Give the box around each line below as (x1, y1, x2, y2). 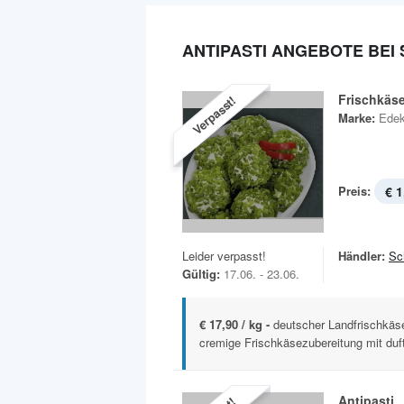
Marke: (338, 109, 375, 126)
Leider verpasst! (182, 247, 266, 264)
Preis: (338, 182, 371, 199)
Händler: (338, 247, 385, 264)
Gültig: (182, 265, 220, 282)
